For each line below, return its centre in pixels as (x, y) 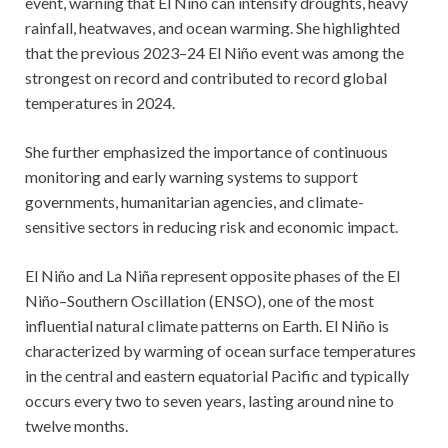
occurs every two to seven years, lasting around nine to (209, 400)
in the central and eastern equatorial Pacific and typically (217, 375)
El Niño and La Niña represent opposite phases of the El (212, 275)
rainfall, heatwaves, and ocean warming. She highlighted (212, 27)
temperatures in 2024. (100, 102)
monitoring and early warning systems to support (191, 176)
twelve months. (76, 425)
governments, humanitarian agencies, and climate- (194, 201)
